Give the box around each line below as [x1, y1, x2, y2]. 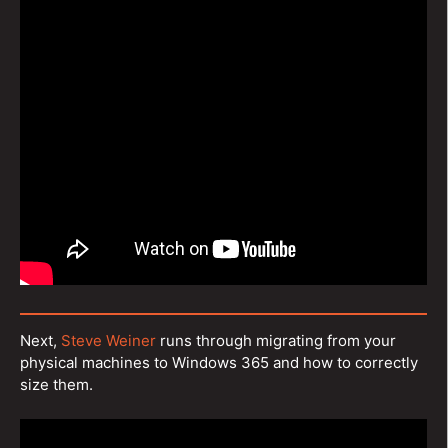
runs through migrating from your [156, 331, 396, 350]
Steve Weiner [61, 331, 156, 350]
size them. [20, 375, 93, 394]
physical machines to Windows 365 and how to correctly [20, 353, 418, 372]
